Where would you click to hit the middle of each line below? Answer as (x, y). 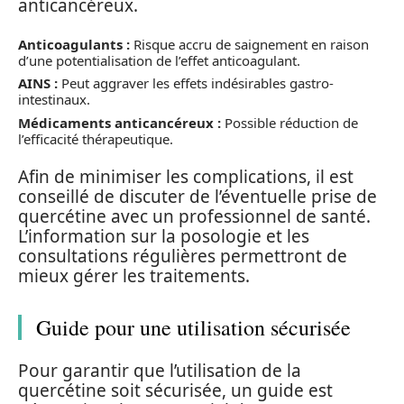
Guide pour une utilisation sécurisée (193, 327)
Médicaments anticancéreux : (119, 122)
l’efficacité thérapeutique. (96, 138)
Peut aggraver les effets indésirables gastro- (196, 83)
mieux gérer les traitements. (134, 276)
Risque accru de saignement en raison (249, 44)
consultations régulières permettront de (183, 256)
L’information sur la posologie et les (164, 236)
